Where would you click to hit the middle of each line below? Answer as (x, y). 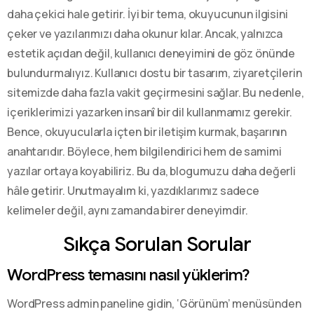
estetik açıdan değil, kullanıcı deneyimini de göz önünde (151, 53)
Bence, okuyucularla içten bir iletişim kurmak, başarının (147, 131)
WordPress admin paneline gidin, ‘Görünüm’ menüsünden (154, 303)
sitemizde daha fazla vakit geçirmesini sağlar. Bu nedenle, (156, 92)
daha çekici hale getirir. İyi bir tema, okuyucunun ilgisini (148, 14)
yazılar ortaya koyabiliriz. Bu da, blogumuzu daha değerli (151, 171)
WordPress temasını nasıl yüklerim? (128, 274)
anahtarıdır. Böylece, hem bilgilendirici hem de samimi (144, 151)
